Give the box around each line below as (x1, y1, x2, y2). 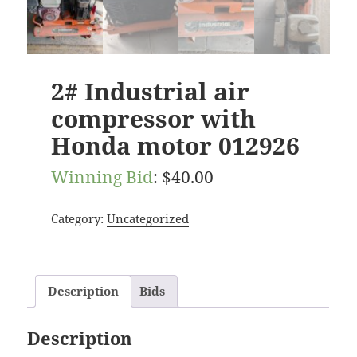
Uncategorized (106, 210, 189, 226)
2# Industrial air (50, 74, 249, 108)
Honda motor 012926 (50, 128, 300, 162)
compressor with (50, 101, 256, 135)
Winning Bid (50, 164, 153, 188)
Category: (50, 210, 107, 226)
